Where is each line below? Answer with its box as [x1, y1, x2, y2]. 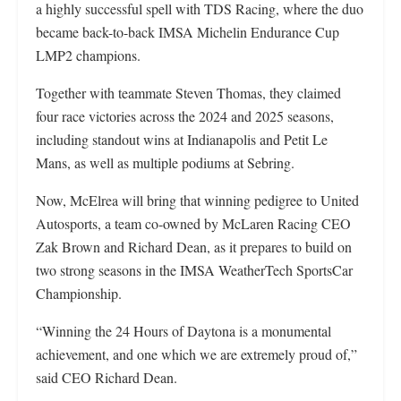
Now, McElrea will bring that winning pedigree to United [36, 190, 359, 209]
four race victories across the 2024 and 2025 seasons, [36, 106, 334, 125]
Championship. [36, 283, 122, 303]
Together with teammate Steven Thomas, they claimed [36, 82, 341, 102]
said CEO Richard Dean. [36, 367, 177, 387]
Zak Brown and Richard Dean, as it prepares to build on [36, 236, 352, 256]
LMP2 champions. [36, 45, 141, 64]
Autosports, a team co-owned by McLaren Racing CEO [36, 213, 351, 233]
